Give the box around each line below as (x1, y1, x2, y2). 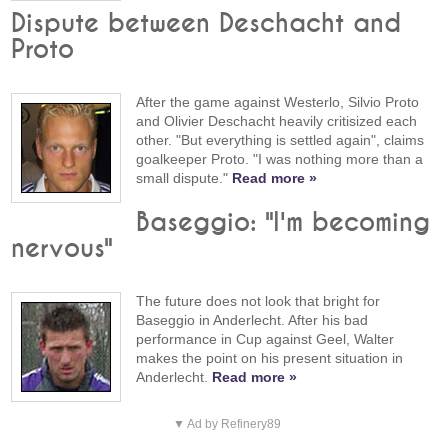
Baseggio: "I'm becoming (136, 209, 431, 236)
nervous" (11, 235, 113, 262)
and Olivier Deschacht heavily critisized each (136, 113, 418, 130)
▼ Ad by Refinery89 (172, 416, 281, 431)
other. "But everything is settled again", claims (136, 132, 425, 149)
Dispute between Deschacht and (11, 11, 402, 38)
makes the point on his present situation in (136, 349, 404, 366)
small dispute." (136, 170, 233, 187)
